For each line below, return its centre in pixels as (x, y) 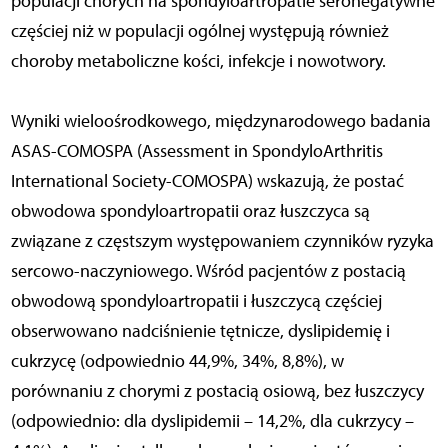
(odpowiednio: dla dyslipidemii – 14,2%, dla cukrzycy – (212, 421)
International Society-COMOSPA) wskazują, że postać (207, 181)
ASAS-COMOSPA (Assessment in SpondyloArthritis (196, 151)
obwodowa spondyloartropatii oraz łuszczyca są (190, 211)
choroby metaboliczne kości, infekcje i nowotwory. (198, 61)
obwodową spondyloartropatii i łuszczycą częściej (196, 301)
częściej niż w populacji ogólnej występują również (199, 31)
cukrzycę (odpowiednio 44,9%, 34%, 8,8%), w (177, 361)
